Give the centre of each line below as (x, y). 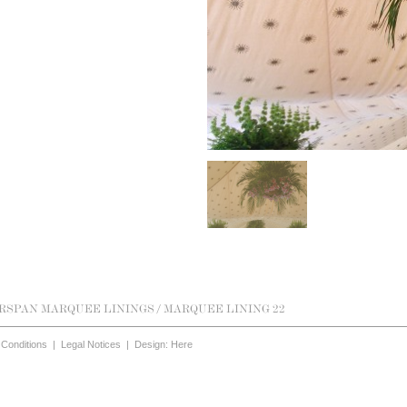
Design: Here (164, 344)
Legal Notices (91, 344)
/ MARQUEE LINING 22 (221, 308)
